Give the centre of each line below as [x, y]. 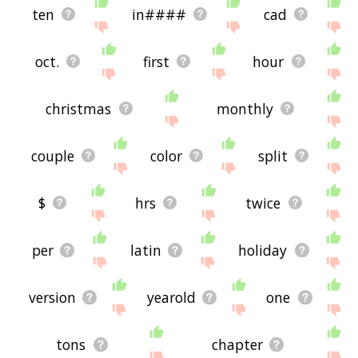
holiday [263, 250]
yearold [171, 297]
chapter [237, 344]
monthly [245, 108]
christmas [79, 108]
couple [53, 155]
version [52, 297]
